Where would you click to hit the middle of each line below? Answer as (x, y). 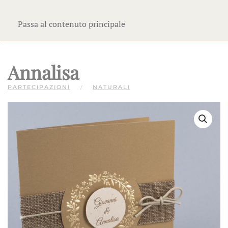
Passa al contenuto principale (72, 24)
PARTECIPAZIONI (39, 87)
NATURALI (111, 87)
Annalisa (43, 72)
